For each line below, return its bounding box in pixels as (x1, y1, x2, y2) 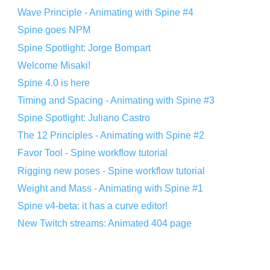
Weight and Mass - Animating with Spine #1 (17, 183, 204, 193)
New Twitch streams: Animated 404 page (17, 218, 192, 228)
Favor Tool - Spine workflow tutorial (17, 148, 168, 159)
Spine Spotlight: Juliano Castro (17, 113, 151, 124)
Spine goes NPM (17, 25, 91, 36)
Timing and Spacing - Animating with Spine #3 (17, 95, 215, 105)
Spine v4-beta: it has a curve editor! (17, 200, 168, 211)
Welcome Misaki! (17, 60, 91, 71)
